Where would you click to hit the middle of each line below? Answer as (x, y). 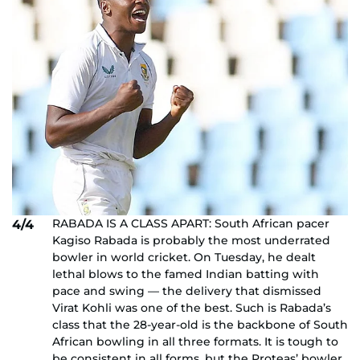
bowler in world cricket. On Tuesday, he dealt (184, 257)
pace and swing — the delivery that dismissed (187, 290)
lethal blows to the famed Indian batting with (186, 274)
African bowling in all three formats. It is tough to (195, 341)
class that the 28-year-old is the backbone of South (200, 324)
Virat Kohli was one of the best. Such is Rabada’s (192, 307)
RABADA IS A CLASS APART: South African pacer (191, 223)
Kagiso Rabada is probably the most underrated (191, 240)
